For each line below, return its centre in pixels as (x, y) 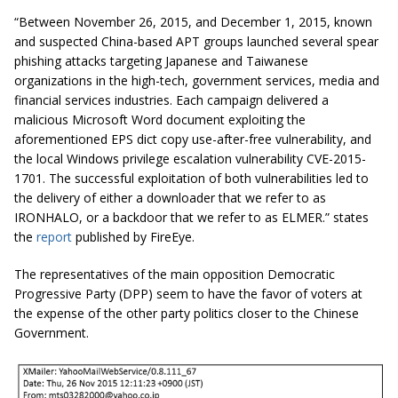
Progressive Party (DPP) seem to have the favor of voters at (188, 294)
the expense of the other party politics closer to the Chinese (187, 314)
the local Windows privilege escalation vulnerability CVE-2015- (190, 159)
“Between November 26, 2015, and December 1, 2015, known (193, 22)
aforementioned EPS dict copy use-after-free (145, 139)
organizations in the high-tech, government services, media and (197, 81)
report (54, 237)
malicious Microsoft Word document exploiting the (160, 120)
